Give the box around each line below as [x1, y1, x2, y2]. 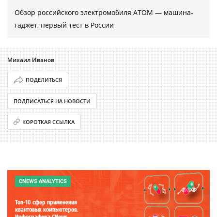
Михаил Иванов [7, 55, 54, 64]
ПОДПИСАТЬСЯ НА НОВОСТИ [14, 97, 91, 105]
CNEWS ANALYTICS [19, 178, 67, 185]
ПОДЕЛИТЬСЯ [25, 76, 62, 84]
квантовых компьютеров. [15, 206, 78, 213]
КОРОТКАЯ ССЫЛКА [22, 118, 75, 125]
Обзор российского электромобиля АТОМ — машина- [15, 7, 193, 17]
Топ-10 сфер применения [15, 199, 77, 206]
